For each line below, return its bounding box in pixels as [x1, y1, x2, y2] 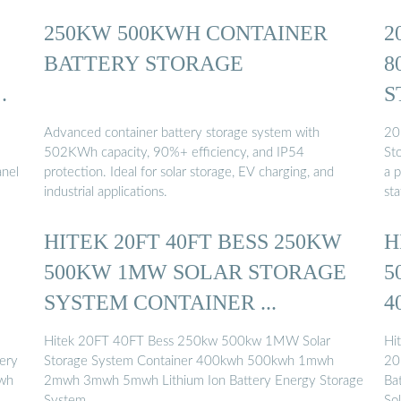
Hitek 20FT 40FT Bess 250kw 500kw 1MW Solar [44, 334, 330, 348]
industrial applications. [44, 184, 167, 199]
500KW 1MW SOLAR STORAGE [44, 260, 346, 285]
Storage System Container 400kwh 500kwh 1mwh [44, 354, 334, 368]
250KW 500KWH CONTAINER [44, 21, 328, 46]
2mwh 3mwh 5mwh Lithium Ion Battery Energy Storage [44, 373, 363, 388]
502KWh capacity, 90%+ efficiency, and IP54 [44, 145, 304, 159]
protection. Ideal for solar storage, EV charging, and [44, 165, 334, 179]
